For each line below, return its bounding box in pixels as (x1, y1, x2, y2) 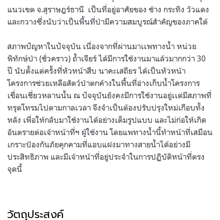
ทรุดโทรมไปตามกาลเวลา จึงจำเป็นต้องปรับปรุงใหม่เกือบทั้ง (7, 102, 205, 112)
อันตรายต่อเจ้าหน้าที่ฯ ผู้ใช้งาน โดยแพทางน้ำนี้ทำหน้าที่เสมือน (7, 127, 213, 137)
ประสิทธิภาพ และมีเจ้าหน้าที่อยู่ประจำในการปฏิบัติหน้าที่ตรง (7, 151, 205, 162)
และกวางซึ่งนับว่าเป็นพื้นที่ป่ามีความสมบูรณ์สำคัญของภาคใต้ (7, 16, 208, 27)
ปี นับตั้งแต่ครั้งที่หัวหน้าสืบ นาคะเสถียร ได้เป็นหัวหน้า (7, 65, 186, 76)
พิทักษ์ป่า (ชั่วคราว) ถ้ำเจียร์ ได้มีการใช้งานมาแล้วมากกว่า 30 (7, 53, 206, 63)
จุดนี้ (7, 164, 22, 174)
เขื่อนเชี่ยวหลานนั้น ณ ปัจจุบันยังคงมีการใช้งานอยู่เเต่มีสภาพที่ (7, 90, 212, 100)
